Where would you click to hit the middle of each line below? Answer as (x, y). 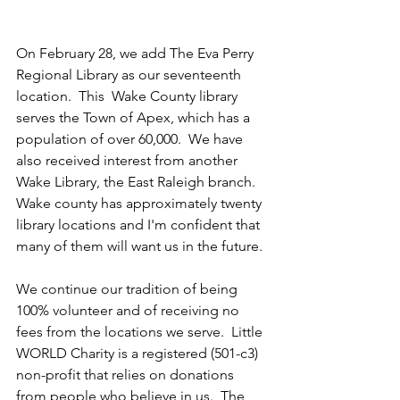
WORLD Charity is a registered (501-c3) (139, 353)
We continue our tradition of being (129, 289)
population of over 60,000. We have (131, 139)
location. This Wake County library (129, 96)
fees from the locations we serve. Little (141, 332)
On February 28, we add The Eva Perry (137, 53)
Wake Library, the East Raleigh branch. (139, 182)
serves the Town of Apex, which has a (135, 117)
